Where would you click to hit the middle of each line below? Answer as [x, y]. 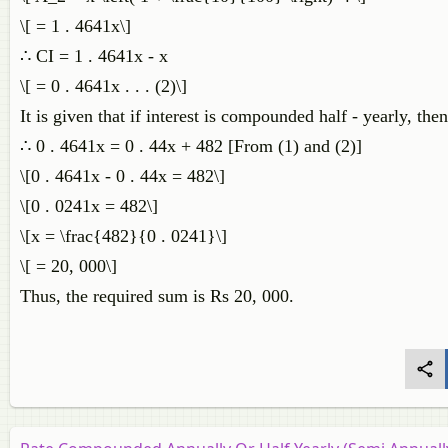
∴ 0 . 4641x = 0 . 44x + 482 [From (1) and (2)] [191, 146]
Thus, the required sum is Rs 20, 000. [159, 296]
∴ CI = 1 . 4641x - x [94, 56]
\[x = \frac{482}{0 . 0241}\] [123, 236]
